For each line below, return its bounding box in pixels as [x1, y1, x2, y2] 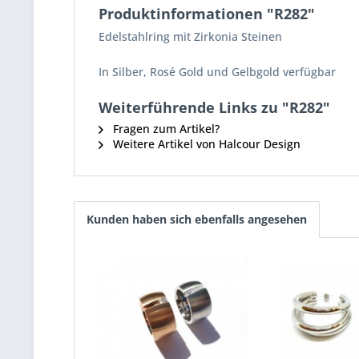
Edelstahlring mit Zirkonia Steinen [99, 29, 282, 44]
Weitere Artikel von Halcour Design [110, 136, 301, 151]
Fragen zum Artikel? [110, 121, 220, 136]
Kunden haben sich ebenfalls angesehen [87, 212, 307, 227]
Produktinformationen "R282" [99, 4, 315, 23]
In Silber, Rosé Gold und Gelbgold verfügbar [99, 64, 336, 79]
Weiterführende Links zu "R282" [99, 98, 330, 117]
